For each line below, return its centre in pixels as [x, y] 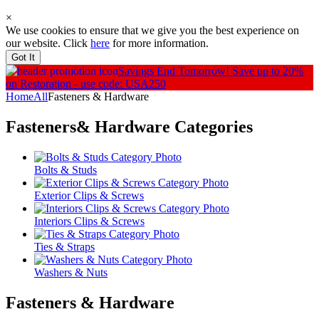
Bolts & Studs [66, 170]
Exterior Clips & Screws [89, 196]
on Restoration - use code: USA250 [86, 84]
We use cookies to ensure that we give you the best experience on [152, 31]
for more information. [159, 43]
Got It [23, 58]
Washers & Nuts [71, 273]
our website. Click [48, 43]
